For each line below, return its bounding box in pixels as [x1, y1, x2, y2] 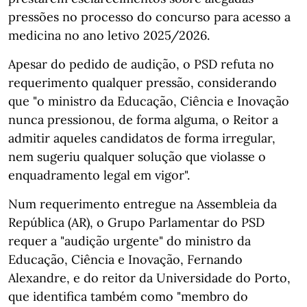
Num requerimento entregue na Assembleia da [8, 196, 277, 212]
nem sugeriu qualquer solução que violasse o [8, 149, 266, 165]
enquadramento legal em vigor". [8, 167, 190, 184]
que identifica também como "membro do [8, 288, 248, 305]
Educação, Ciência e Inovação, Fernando [8, 251, 243, 268]
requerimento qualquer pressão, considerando [8, 75, 277, 91]
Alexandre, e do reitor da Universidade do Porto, [8, 270, 291, 286]
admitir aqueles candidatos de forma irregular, [8, 130, 275, 147]
